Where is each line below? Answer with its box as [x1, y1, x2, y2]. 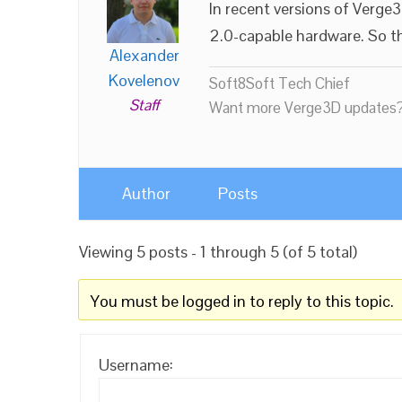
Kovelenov [109, 70, 179, 91]
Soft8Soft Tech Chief [209, 74, 350, 93]
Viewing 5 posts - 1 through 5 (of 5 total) [79, 241, 357, 262]
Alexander [109, 45, 179, 66]
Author [122, 183, 170, 204]
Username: [99, 354, 173, 375]
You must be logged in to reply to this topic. [90, 291, 394, 311]
